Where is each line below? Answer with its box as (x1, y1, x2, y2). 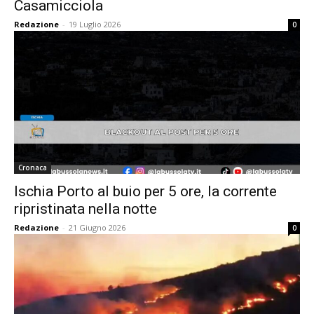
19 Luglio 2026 (69, 19, 121, 29)
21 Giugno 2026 (69, 222, 125, 233)
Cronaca (18, 163, 47, 172)
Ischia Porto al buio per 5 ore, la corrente (14, 183, 277, 200)
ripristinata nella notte (14, 200, 157, 217)
